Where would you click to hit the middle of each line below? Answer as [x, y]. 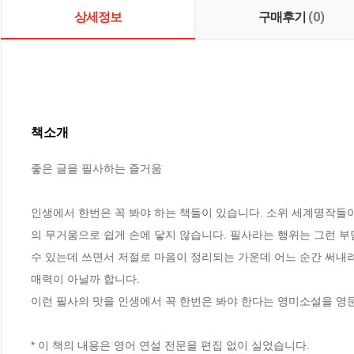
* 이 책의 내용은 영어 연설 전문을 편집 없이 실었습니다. [172, 345]
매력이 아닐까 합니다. [87, 279]
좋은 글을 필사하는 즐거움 [98, 168]
